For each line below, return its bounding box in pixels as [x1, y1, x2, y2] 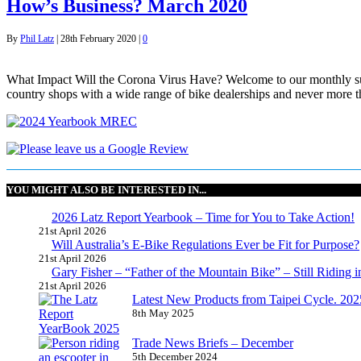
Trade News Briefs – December [132, 336, 293, 351]
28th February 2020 [60, 32, 136, 44]
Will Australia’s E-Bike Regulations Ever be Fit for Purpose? [52, 238, 359, 252]
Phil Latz [20, 32, 54, 44]
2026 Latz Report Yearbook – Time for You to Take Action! [52, 210, 355, 225]
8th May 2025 [132, 307, 194, 320]
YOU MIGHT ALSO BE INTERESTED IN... [6, 184, 206, 197]
